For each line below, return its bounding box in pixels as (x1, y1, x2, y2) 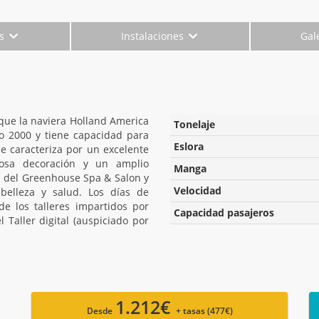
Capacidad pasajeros (174, 205, 274, 219)
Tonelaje (174, 117, 215, 131)
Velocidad (174, 183, 221, 197)
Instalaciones (121, 28, 187, 43)
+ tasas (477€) (175, 304, 233, 317)
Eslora (174, 139, 204, 153)
